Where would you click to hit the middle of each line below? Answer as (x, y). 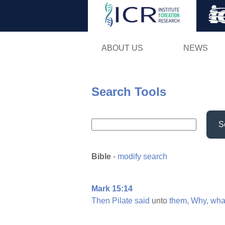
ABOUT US (122, 48)
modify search (142, 157)
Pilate (122, 201)
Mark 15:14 (112, 189)
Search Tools (129, 91)
